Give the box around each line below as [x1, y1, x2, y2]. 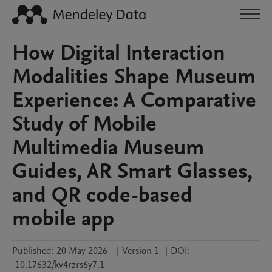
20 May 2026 [56, 244, 107, 257]
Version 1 [122, 244, 159, 257]
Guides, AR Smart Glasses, [12, 157, 253, 186]
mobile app [12, 204, 114, 233]
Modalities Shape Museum [12, 62, 256, 91]
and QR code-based [12, 180, 192, 209]
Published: [12, 244, 54, 257]
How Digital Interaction [12, 38, 225, 67]
